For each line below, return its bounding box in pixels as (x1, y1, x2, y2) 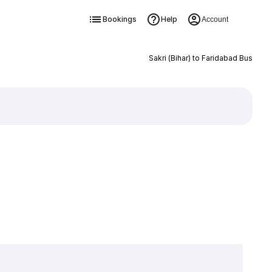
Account (201, 15, 228, 24)
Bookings (102, 15, 137, 24)
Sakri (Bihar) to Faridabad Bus (148, 53, 253, 63)
